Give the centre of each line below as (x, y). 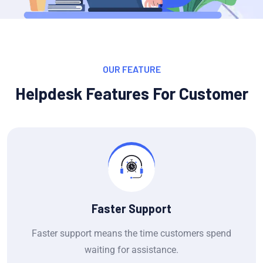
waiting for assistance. (131, 249)
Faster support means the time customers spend (131, 233)
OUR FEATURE (131, 69)
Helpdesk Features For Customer (131, 94)
